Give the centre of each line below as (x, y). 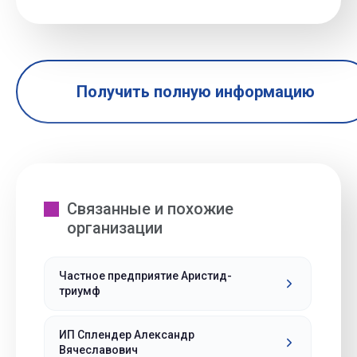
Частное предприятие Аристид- (145, 276)
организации (115, 228)
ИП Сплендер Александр (127, 335)
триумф (80, 291)
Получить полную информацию (195, 92)
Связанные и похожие (150, 209)
